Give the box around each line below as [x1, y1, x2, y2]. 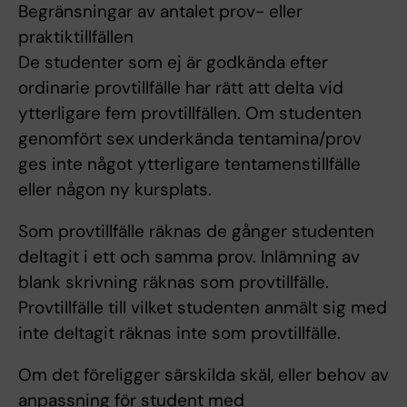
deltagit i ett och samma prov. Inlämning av [18, 244, 360, 268]
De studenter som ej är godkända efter [18, 50, 328, 74]
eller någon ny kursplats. [18, 177, 212, 201]
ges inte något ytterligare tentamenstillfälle [18, 152, 361, 175]
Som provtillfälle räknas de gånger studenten [18, 219, 374, 243]
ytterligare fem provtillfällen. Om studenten [18, 101, 362, 124]
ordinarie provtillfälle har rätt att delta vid [18, 75, 343, 99]
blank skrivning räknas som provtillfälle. [18, 270, 329, 293]
